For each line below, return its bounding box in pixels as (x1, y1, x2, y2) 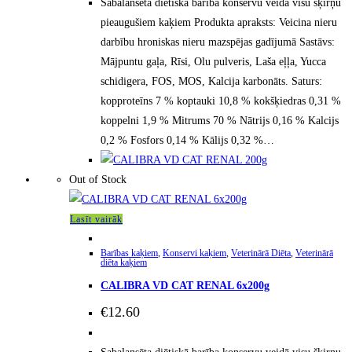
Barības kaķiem (101, 247, 158, 258)
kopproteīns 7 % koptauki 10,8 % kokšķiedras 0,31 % (101, 94, 341, 107)
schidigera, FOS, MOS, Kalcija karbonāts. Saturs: (101, 75, 322, 87)
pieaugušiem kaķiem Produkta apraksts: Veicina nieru (101, 16, 337, 28)
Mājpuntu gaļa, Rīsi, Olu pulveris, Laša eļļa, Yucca (101, 55, 326, 68)
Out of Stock (69, 173, 126, 185)
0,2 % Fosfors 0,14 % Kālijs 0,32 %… (101, 134, 274, 146)
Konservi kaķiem (163, 247, 226, 258)
